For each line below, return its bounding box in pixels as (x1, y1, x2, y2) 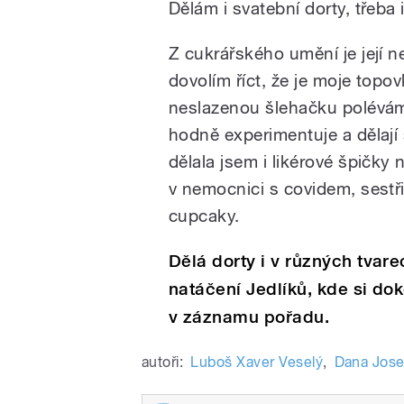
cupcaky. (169, 205, 240, 225)
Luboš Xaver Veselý (190, 353, 324, 371)
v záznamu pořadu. (169, 306, 330, 327)
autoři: (142, 353, 184, 371)
